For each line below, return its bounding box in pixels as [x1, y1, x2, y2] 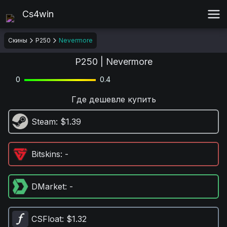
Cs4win [22, 9, 54, 19]
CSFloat [31, 214, 62, 224]
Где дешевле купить [71, 94, 156, 104]
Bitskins [31, 149, 60, 159]
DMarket [31, 181, 65, 192]
